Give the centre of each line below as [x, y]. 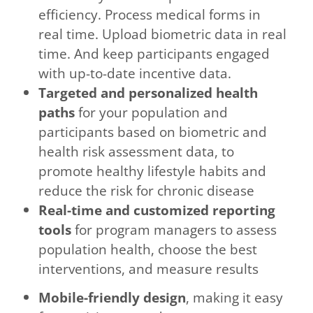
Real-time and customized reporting [157, 210]
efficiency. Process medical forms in [150, 15]
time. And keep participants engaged [154, 54]
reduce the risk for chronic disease [147, 191]
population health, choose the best [148, 249]
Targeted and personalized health [148, 93]
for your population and [152, 112]
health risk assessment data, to [137, 152]
